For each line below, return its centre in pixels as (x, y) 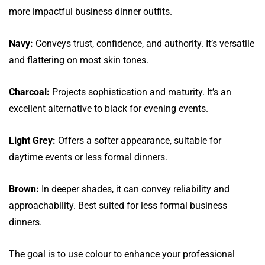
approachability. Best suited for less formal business (118, 205)
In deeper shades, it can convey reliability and (134, 189)
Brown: (24, 189)
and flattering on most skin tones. (79, 60)
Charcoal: (29, 92)
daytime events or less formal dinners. (88, 157)
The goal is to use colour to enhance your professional (122, 254)
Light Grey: (32, 140)
